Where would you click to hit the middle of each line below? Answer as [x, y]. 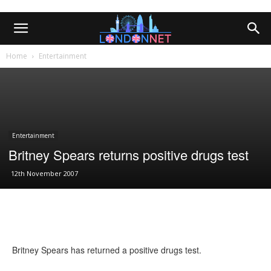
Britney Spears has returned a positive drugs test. [107, 250]
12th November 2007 [44, 173]
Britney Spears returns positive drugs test [129, 155]
